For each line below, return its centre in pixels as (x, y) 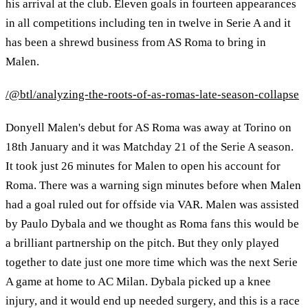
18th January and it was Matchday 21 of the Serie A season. (150, 146)
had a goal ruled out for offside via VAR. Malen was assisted (152, 204)
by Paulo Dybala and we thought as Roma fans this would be (152, 223)
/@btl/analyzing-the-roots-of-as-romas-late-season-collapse (152, 94)
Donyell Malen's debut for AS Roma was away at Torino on (148, 127)
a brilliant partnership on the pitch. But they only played (142, 243)
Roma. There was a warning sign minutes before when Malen (153, 185)
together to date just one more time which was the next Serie (152, 262)
